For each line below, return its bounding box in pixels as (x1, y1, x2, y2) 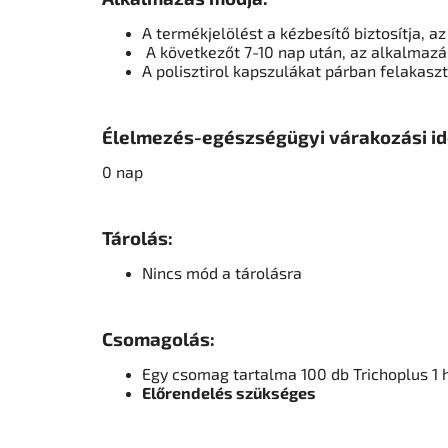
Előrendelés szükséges (142, 383, 316, 403)
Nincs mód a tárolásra (142, 263, 302, 283)
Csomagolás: (102, 327, 215, 351)
